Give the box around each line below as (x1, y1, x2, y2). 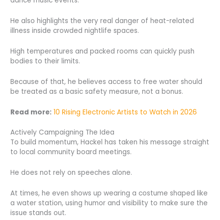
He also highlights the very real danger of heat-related (10, 16, 194, 26)
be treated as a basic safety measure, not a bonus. (10, 86, 184, 96)
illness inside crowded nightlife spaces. (10, 26, 139, 35)
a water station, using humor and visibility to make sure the (10, 198, 208, 208)
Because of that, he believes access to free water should (10, 77, 203, 86)
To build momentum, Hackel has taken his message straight (10, 137, 210, 147)
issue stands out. (10, 208, 67, 218)
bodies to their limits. (10, 56, 81, 66)
